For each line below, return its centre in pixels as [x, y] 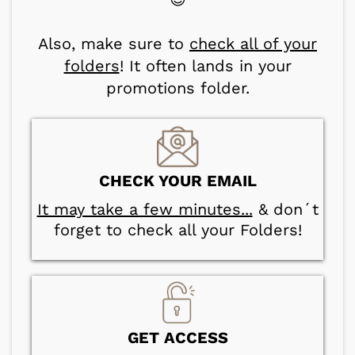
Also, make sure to [114, 43]
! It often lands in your [205, 65]
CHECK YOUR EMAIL [177, 180]
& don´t [285, 209]
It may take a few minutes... [145, 209]
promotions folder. [177, 88]
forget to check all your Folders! [177, 229]
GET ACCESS [177, 337]
